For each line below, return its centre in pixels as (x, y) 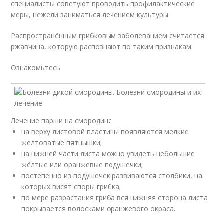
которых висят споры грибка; (71, 186)
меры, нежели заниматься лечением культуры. (91, 15)
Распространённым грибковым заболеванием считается (108, 36)
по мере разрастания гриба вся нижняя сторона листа (115, 197)
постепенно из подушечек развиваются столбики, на (112, 175)
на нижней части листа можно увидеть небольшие (108, 154)
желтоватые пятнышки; (62, 143)
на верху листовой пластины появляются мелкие (105, 132)
